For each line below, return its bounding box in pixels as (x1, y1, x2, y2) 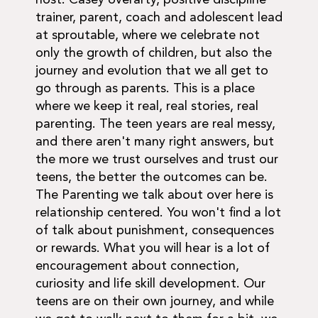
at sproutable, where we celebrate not (35, 29, 260, 43)
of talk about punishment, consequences (35, 224, 274, 238)
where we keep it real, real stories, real (35, 100, 258, 114)
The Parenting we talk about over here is (35, 189, 273, 202)
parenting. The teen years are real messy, (35, 118, 275, 131)
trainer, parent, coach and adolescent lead (35, 11, 283, 25)
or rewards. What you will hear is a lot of (35, 242, 270, 256)
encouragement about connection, (35, 260, 239, 273)
